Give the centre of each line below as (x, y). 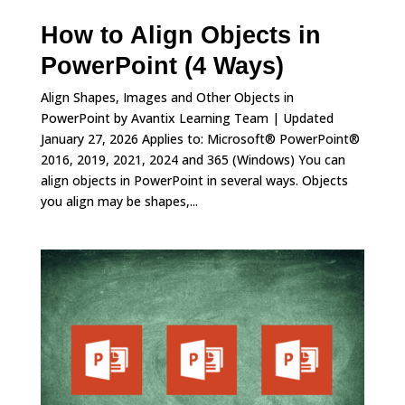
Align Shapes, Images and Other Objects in (167, 97)
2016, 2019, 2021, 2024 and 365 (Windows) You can (193, 159)
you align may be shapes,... (119, 201)
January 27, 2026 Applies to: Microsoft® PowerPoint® (200, 138)
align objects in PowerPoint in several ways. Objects (194, 180)
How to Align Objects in (180, 36)
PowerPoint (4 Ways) (162, 66)
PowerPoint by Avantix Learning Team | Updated (187, 118)
